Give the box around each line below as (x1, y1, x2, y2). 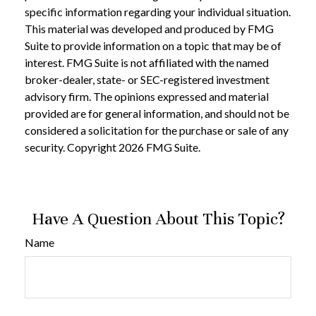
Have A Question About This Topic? (31, 207, 285, 229)
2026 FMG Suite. (119, 140, 200, 154)
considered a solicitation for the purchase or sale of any (25, 123, 288, 137)
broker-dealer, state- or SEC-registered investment (25, 72, 269, 86)
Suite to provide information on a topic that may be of (25, 38, 281, 52)
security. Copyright (25, 140, 119, 154)
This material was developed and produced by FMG (25, 21, 274, 35)
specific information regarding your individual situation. (25, 4, 291, 18)
